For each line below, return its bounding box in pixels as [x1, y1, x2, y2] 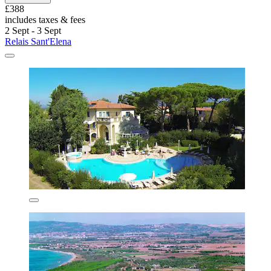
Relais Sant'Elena [5, 36, 71, 47]
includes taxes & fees [5, 14, 85, 25]
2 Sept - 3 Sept [5, 25, 61, 36]
